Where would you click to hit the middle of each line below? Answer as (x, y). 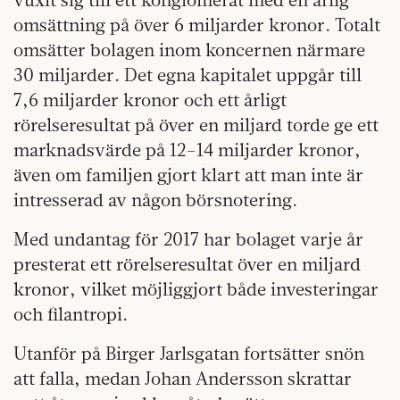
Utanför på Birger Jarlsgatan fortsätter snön (189, 353)
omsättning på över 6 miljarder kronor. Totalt (197, 24)
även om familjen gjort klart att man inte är (188, 174)
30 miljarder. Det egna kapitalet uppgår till (187, 74)
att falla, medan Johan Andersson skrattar (183, 378)
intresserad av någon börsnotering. (155, 199)
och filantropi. (71, 313)
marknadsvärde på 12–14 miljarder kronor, (187, 149)
